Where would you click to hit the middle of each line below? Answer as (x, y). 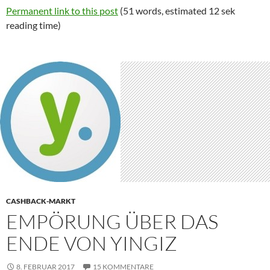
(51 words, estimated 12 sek (177, 11)
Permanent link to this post (62, 11)
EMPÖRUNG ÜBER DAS (112, 221)
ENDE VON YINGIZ (92, 243)
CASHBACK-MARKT (41, 201)
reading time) (33, 25)
